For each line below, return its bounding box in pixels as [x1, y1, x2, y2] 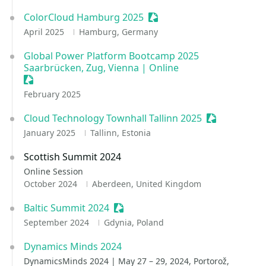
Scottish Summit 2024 [24, 150, 121, 163]
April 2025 [24, 26, 66, 37]
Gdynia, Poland [103, 217, 164, 228]
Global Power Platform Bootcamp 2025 [24, 49, 199, 62]
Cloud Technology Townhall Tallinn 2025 [24, 112, 202, 125]
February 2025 [24, 88, 81, 100]
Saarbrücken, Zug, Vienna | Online [24, 61, 179, 74]
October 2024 [24, 178, 80, 189]
